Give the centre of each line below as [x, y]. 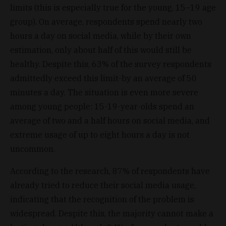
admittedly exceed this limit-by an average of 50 [103, 78]
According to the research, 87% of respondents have [110, 171]
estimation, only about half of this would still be [101, 50]
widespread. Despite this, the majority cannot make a [112, 213]
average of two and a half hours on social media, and [110, 120]
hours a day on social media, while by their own [101, 36]
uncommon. [33, 149]
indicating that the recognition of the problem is [102, 199]
